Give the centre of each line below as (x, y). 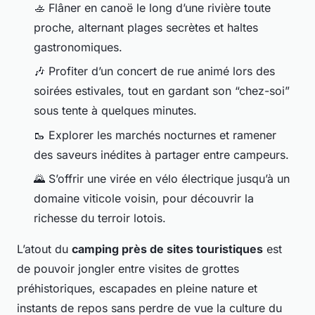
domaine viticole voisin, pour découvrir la (144, 198)
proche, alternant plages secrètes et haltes (146, 27)
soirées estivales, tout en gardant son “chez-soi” (162, 91)
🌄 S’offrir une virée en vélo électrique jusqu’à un (162, 179)
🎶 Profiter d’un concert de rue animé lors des (154, 71)
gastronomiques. (78, 47)
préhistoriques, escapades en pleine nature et (137, 288)
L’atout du (44, 249)
